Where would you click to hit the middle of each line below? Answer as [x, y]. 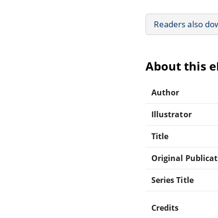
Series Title [173, 180]
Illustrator [172, 114]
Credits [165, 208]
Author [165, 92]
